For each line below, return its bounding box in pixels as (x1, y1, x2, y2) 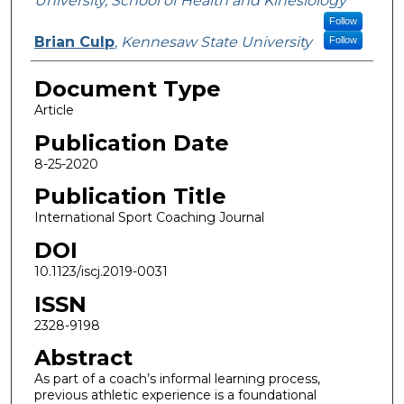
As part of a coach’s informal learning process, (33, 371, 320, 388)
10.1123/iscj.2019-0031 (33, 262, 168, 280)
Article (33, 102, 74, 118)
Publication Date (33, 129, 229, 156)
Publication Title (33, 183, 226, 210)
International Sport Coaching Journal (33, 209, 264, 226)
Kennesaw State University (120, 33, 312, 50)
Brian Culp (33, 33, 115, 50)
